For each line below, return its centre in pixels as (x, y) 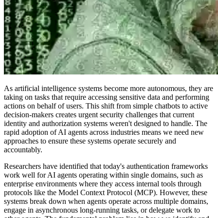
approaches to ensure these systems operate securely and (90, 141)
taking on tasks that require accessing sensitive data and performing (107, 97)
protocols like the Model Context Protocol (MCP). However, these (106, 192)
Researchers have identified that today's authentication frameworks (106, 166)
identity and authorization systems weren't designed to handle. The (106, 123)
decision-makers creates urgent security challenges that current (99, 114)
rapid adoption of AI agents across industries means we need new (104, 132)
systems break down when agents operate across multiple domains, (106, 201)
